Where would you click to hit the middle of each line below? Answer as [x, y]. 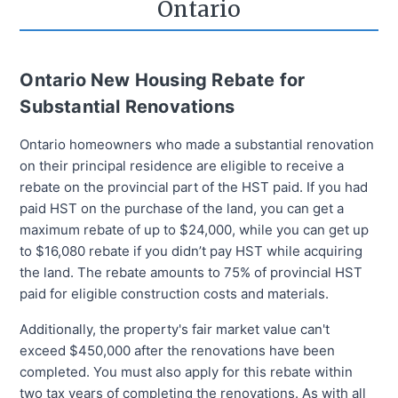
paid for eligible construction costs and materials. [175, 294]
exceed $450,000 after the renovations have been [178, 351]
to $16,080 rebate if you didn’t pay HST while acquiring [191, 251]
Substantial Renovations [127, 107]
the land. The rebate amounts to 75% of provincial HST [191, 273]
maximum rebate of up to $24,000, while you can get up [195, 230]
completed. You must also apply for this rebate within [187, 372]
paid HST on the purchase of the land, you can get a [182, 209]
